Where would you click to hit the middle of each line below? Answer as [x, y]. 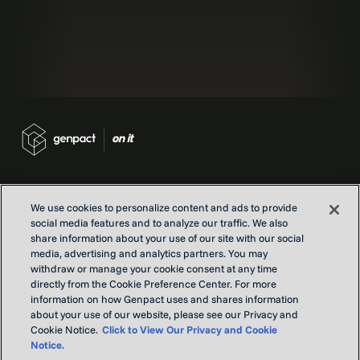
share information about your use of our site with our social [168, 238]
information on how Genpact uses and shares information [165, 299]
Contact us [45, 230]
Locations [42, 250]
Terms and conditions [73, 307]
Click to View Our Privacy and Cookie [190, 329]
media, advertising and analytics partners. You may [149, 253]
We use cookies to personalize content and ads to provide [164, 207]
